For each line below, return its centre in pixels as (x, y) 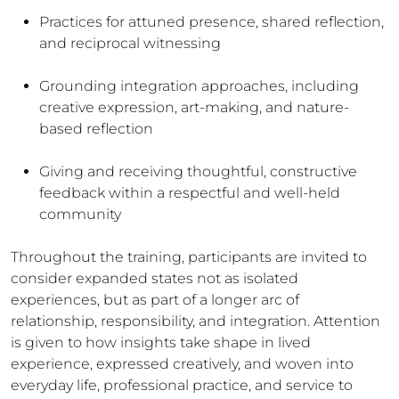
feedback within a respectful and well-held (190, 193)
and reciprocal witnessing (130, 43)
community (80, 214)
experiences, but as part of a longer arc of (155, 300)
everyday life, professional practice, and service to (182, 385)
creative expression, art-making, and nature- (194, 107)
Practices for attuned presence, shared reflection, (212, 22)
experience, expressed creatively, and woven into (182, 364)
